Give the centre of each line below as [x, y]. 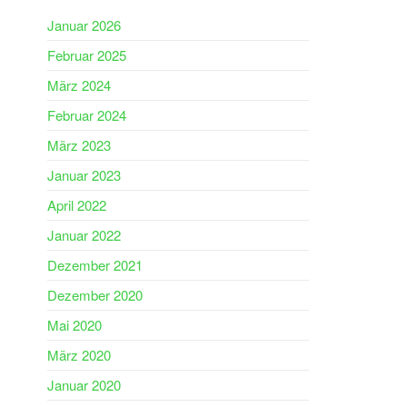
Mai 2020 [74, 325]
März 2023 [79, 145]
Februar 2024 [87, 115]
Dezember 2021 [95, 265]
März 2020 [79, 355]
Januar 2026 [84, 25]
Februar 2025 [87, 55]
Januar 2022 [84, 235]
